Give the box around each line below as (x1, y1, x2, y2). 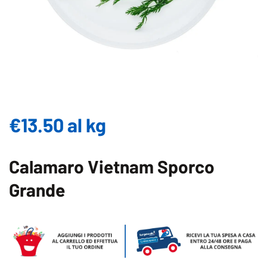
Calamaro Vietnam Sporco (9, 156, 215, 177)
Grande (9, 179, 65, 200)
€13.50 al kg (9, 113, 106, 136)
